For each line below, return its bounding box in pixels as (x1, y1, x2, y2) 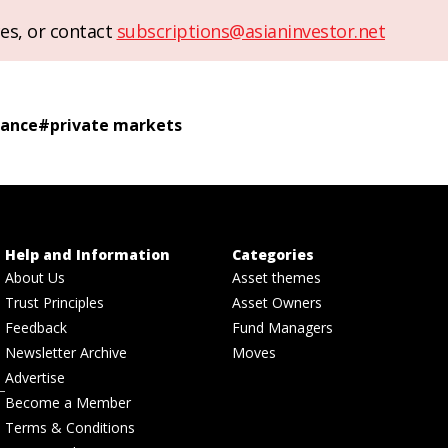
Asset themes (232, 268, 321, 288)
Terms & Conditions (5, 418, 136, 438)
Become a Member (5, 393, 132, 413)
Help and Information (5, 245, 171, 265)
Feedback (5, 318, 68, 338)
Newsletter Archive (5, 343, 128, 363)
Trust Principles (5, 293, 105, 313)
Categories (232, 245, 314, 265)
